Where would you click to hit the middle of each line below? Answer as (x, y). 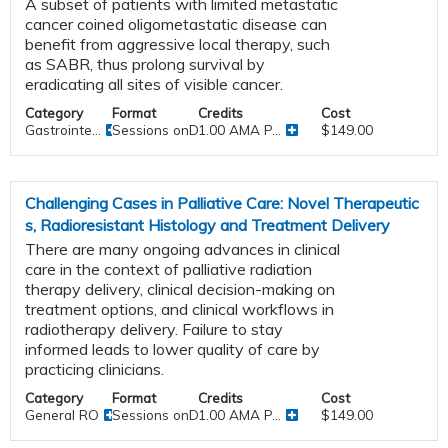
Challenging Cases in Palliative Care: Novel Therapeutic (222, 202)
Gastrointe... (63, 129)
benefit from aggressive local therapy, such (177, 43)
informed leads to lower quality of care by (172, 348)
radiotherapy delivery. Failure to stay (154, 328)
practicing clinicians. (94, 368)
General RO (62, 414)
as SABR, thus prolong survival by (145, 63)
